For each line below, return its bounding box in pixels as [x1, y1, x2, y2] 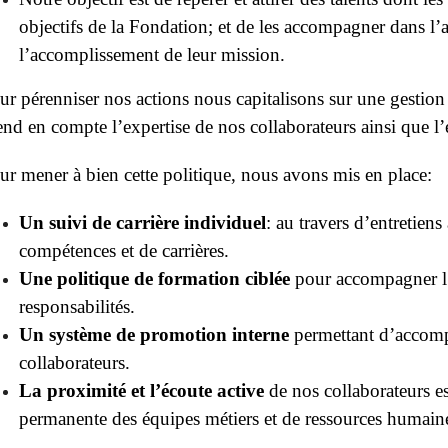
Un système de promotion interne [19, 323, 289, 345]
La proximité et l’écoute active [19, 379, 264, 401]
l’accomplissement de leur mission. [19, 43, 285, 65]
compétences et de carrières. [19, 239, 229, 261]
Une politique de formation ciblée [19, 267, 290, 289]
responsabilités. [19, 295, 135, 317]
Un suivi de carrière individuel [19, 211, 266, 233]
